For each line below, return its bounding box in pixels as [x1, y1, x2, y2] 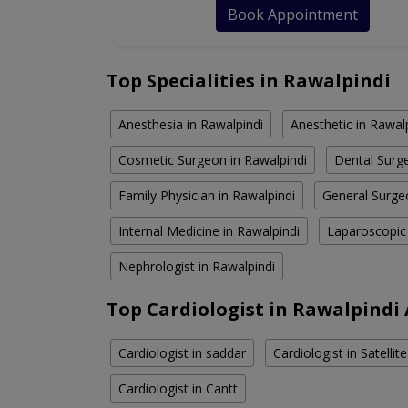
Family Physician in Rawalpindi [118, 187, 295, 205]
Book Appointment [228, 5, 358, 25]
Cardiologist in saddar [118, 344, 246, 362]
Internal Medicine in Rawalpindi [118, 222, 300, 240]
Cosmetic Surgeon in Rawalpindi [118, 151, 307, 169]
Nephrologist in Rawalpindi [118, 258, 275, 276]
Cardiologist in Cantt [118, 380, 238, 398]
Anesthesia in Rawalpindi [118, 116, 263, 134]
